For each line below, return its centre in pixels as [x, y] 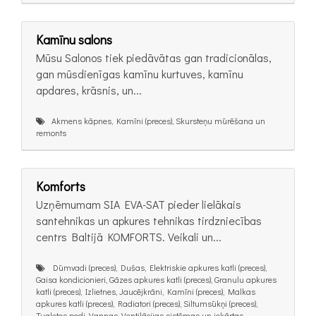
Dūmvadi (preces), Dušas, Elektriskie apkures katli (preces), [156, 268]
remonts [51, 132]
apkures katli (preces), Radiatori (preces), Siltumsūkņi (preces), [147, 304]
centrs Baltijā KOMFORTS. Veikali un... [129, 237]
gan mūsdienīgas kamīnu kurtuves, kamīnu [140, 73]
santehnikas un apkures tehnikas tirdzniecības [149, 221]
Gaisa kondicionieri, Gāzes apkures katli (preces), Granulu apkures [156, 280]
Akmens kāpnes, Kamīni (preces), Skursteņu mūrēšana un [155, 120]
